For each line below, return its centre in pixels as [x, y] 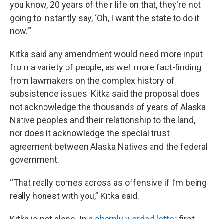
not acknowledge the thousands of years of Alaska [108, 107]
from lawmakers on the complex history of [92, 81]
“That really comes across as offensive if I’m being [108, 183]
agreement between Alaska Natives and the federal [109, 147]
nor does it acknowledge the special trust [90, 133]
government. [34, 160]
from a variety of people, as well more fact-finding [106, 67]
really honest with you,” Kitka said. [75, 196]
